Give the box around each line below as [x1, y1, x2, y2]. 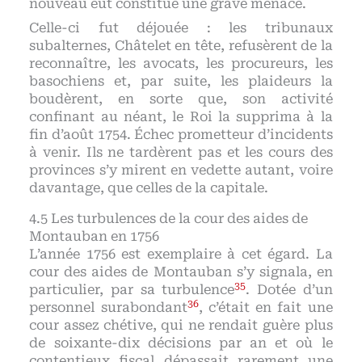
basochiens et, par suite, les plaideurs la [29, 73, 333, 89]
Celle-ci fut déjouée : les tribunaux [29, 19, 333, 36]
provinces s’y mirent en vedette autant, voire [29, 162, 333, 178]
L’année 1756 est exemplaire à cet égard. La [29, 246, 333, 263]
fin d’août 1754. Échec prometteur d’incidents [29, 126, 333, 142]
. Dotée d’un [246, 282, 333, 298]
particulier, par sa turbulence [29, 282, 235, 298]
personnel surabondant [29, 300, 187, 316]
